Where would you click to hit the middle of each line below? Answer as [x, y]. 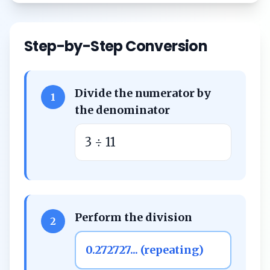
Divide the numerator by [143, 93]
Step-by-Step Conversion [116, 46]
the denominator [122, 110]
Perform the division [133, 217]
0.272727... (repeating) [145, 250]
